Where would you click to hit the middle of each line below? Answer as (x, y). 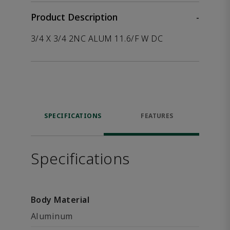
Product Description (74, 17)
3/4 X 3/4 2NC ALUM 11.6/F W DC (97, 39)
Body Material (60, 200)
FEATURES (157, 116)
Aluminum (52, 216)
